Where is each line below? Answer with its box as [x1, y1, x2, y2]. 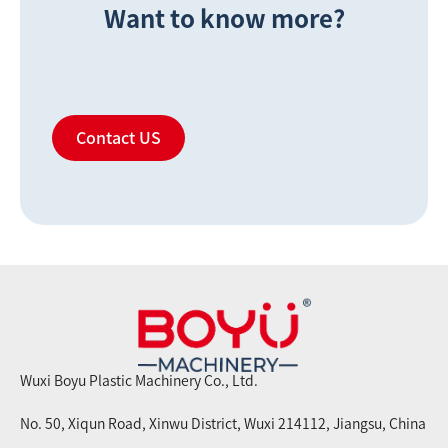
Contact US [76, 129, 161, 146]
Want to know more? [103, 6, 345, 31]
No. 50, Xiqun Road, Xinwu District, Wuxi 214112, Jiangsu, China [20, 417, 426, 432]
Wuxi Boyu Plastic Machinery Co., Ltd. [20, 374, 258, 389]
